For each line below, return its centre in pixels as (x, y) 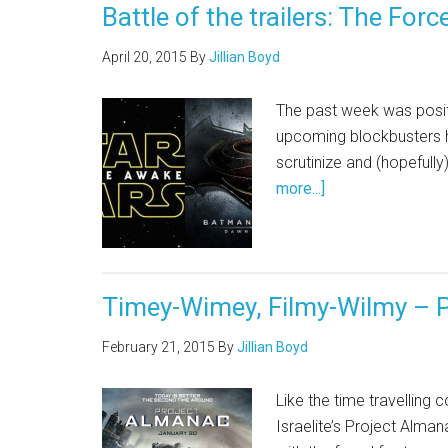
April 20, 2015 (144, 57)
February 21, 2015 (158, 347)
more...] (300, 188)
